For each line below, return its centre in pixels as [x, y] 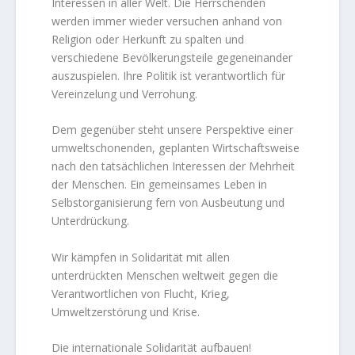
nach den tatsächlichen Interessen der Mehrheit [174, 166]
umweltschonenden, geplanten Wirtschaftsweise [176, 148]
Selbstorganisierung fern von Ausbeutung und [168, 203]
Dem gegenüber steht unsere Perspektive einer [173, 130]
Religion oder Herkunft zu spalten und [148, 40]
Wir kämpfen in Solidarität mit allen [141, 257]
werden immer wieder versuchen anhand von [167, 21]
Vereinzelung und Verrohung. [125, 94]
